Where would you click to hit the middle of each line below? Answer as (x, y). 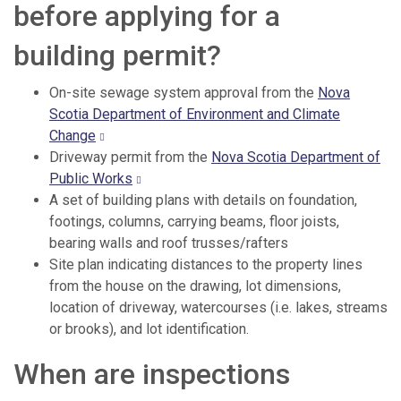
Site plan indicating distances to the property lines (206, 265)
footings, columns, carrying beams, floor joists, (194, 222)
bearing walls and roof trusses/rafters (169, 243)
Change (73, 136)
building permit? (117, 56)
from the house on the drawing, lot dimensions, (195, 286)
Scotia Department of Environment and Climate (195, 115)
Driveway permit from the (130, 158)
